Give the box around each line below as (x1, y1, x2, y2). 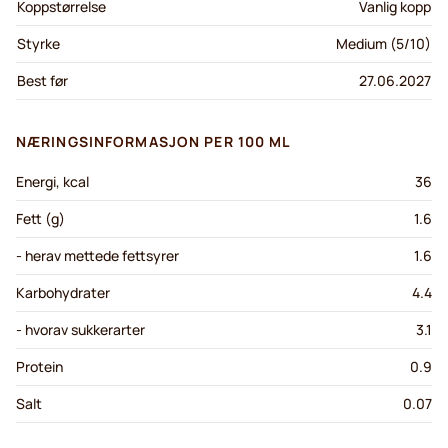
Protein (16, 357, 63, 377)
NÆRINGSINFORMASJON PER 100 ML (16, 132, 291, 152)
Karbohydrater (16, 283, 110, 303)
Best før (17, 71, 68, 91)
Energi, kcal (16, 172, 89, 192)
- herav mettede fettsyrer (16, 246, 179, 266)
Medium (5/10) (336, 34, 431, 54)
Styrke (17, 34, 60, 54)
